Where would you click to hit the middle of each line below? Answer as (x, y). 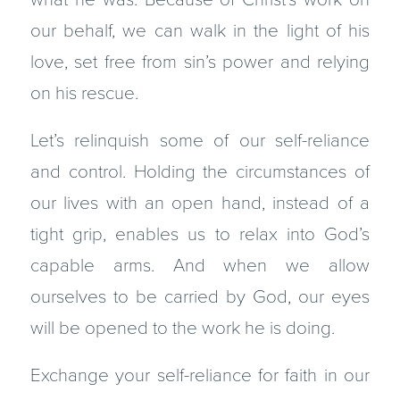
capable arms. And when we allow (200, 266)
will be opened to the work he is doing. (182, 329)
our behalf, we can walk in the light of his (200, 31)
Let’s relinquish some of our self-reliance (200, 141)
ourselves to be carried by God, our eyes (200, 297)
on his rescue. (84, 94)
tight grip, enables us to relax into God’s (200, 235)
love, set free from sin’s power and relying (200, 62)
